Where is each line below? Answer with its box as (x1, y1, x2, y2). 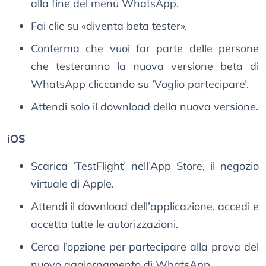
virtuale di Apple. (31, 177, 114, 191)
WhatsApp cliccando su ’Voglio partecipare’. (31, 77, 249, 91)
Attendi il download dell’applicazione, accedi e (31, 199, 259, 214)
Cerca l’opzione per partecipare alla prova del (31, 240, 259, 254)
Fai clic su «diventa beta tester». (31, 19, 187, 33)
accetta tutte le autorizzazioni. (31, 217, 178, 232)
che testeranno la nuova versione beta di (31, 59, 259, 74)
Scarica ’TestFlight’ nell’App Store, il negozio (31, 159, 259, 173)
